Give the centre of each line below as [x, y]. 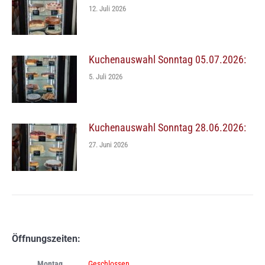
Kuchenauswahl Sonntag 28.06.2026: [167, 127]
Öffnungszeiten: [46, 238]
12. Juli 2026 [107, 8]
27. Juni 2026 [108, 144]
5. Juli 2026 [106, 76]
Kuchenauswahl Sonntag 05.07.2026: [167, 59]
